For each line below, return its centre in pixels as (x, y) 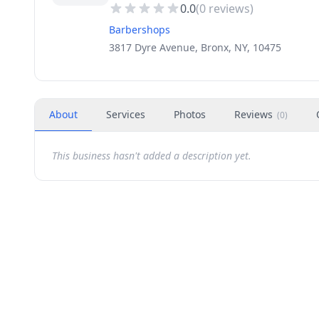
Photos (190, 114)
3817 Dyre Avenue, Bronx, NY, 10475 (195, 47)
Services (126, 114)
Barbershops (140, 30)
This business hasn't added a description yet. (152, 156)
